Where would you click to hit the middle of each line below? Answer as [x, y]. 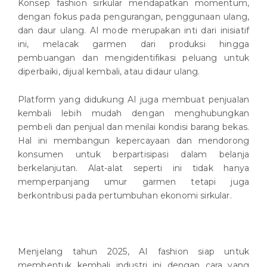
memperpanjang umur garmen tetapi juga [133, 182]
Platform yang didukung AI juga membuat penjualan [133, 100]
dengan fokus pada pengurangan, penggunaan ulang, [133, 17]
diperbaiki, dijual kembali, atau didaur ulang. [109, 72]
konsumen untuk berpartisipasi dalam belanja [133, 155]
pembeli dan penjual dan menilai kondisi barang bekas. [133, 127]
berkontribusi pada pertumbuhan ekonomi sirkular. [125, 196]
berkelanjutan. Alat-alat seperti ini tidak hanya [133, 168]
